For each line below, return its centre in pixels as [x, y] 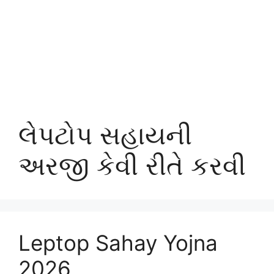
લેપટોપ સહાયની [105, 135]
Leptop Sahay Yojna [118, 243]
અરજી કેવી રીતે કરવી [132, 165]
